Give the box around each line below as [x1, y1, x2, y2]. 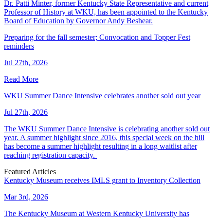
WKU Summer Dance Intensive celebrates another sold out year [4, 91, 200, 100]
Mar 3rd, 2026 [4, 192, 48, 201]
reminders [4, 41, 34, 50]
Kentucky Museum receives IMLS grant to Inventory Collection [4, 176, 200, 184]
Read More [4, 74, 38, 83]
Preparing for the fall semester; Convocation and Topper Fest [4, 33, 190, 41]
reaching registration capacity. [4, 150, 97, 159]
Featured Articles [4, 167, 56, 176]
